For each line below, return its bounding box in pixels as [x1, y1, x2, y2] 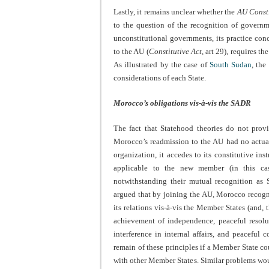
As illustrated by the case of [113, 60, 210, 70]
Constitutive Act [148, 47, 202, 56]
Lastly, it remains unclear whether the [113, 7, 237, 17]
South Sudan [209, 60, 252, 70]
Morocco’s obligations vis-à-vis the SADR [113, 98, 251, 108]
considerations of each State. [113, 73, 206, 83]
